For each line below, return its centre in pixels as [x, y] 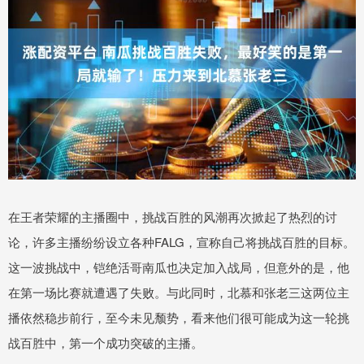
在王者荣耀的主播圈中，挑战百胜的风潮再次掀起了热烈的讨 [173, 216]
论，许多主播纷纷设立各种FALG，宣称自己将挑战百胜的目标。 [182, 241]
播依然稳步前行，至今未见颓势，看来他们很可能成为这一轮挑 [179, 317]
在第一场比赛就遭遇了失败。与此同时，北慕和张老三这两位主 [179, 292]
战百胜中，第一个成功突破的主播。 [106, 342]
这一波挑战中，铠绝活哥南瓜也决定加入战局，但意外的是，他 [179, 266]
